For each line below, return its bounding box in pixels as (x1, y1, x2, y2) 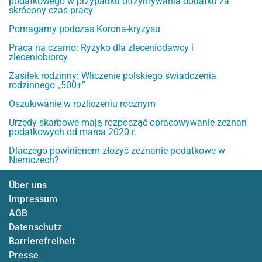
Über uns (9, 179, 47, 191)
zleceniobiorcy (9, 51, 68, 63)
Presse (9, 249, 39, 261)
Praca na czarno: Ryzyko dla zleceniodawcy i (9, 42, 194, 53)
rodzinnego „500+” (9, 79, 85, 91)
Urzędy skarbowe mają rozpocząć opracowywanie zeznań (9, 116, 247, 128)
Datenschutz (9, 221, 62, 233)
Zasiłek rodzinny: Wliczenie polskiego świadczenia (9, 70, 216, 81)
